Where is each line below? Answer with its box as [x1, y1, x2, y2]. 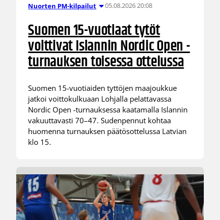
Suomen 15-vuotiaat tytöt [28, 19, 160, 43]
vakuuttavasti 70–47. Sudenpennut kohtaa [28, 115, 171, 126]
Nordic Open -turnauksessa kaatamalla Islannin [28, 105, 188, 115]
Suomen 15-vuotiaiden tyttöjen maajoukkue [28, 83, 177, 93]
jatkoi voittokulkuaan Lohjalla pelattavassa [28, 94, 172, 104]
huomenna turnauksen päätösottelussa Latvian [28, 126, 187, 137]
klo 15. [28, 137, 52, 147]
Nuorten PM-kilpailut [28, 1, 97, 10]
